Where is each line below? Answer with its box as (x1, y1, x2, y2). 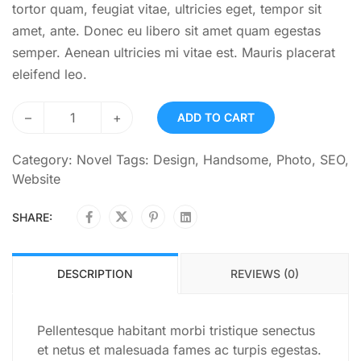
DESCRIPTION (57, 267, 133, 281)
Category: (12, 151, 77, 168)
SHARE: (12, 210, 52, 225)
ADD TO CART (177, 110, 255, 125)
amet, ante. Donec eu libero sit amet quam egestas (12, 23, 321, 39)
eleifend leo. (12, 66, 87, 83)
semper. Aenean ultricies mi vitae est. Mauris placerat (12, 44, 335, 61)
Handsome (203, 151, 268, 168)
